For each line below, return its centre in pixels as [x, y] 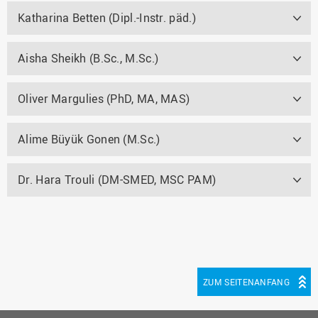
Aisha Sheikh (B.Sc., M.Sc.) [88, 58]
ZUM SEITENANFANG [246, 281]
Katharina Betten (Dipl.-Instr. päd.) [107, 17]
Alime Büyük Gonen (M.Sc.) [89, 139]
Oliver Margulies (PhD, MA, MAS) [104, 98]
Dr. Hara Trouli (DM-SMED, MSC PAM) [117, 179]
